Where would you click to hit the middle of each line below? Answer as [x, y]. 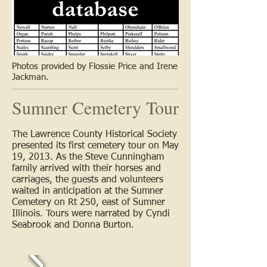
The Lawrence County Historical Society [94, 134]
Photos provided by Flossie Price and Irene [95, 66]
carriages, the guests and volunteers [88, 180]
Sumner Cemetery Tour [95, 107]
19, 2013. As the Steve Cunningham [88, 157]
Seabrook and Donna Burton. [73, 225]
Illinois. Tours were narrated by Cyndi [91, 214]
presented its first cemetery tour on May [95, 146]
